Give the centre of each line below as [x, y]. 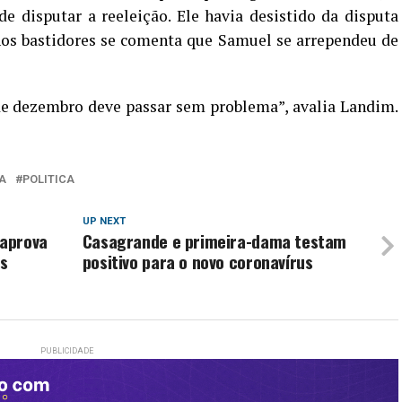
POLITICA [48, 179]
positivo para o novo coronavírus [197, 262]
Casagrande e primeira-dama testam [214, 241]
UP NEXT [104, 221]
